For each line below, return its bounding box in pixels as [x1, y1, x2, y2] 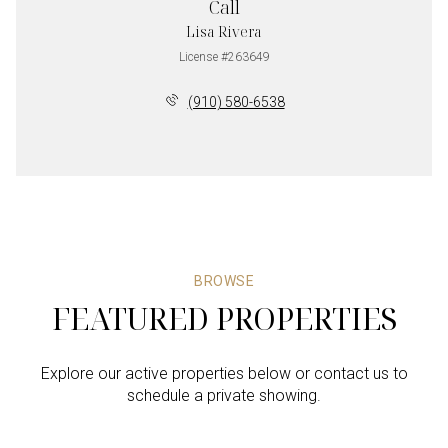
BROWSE [194, 272, 254, 289]
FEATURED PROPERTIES [51, 297, 397, 339]
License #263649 [178, 50, 270, 64]
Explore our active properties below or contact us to [40, 364, 408, 384]
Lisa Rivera [186, 22, 262, 41]
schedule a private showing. [127, 386, 321, 406]
